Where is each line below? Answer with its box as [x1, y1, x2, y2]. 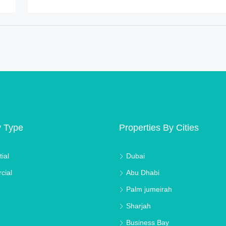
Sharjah [126, 202, 151, 210]
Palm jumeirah [126, 185, 172, 194]
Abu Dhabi [126, 168, 159, 177]
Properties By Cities [119, 123, 199, 133]
